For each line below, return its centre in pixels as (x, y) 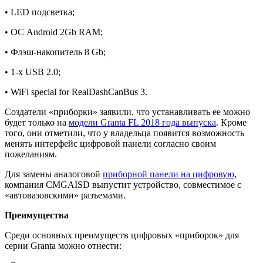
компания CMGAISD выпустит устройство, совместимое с (123, 184)
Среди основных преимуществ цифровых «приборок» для (122, 235)
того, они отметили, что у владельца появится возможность (124, 133)
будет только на (37, 122)
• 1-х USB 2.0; (33, 72)
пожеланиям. (31, 154)
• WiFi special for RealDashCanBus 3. (76, 92)
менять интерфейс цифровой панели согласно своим (110, 143)
